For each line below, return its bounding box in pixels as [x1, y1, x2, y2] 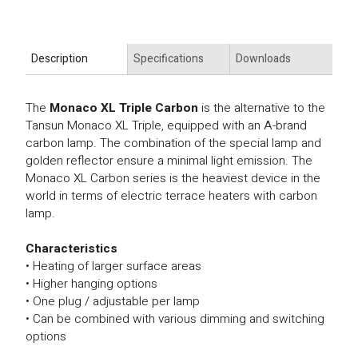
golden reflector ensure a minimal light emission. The [26, 152, 313, 169]
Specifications [133, 50, 205, 67]
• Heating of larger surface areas [26, 257, 202, 275]
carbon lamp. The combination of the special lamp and [26, 134, 322, 152]
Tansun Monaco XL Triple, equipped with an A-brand [26, 117, 308, 134]
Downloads [235, 50, 291, 67]
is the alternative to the [198, 99, 326, 117]
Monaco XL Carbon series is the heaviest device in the [26, 169, 321, 187]
